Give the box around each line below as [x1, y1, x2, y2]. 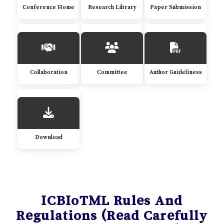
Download [34, 134, 62, 140]
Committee [96, 69, 127, 75]
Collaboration [29, 69, 67, 75]
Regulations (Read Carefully [16, 207, 208, 222]
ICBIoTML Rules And [41, 192, 183, 207]
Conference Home [22, 4, 74, 10]
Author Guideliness [149, 69, 202, 75]
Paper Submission [150, 4, 201, 10]
